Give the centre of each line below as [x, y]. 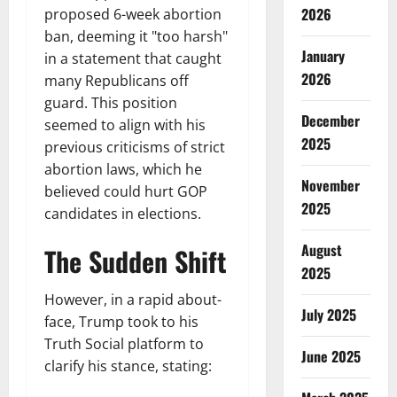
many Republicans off [117, 81]
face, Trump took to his [121, 322]
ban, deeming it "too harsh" [136, 37]
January [323, 56]
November [330, 185]
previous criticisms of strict [135, 148]
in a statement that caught [133, 59]
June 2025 [331, 356]
